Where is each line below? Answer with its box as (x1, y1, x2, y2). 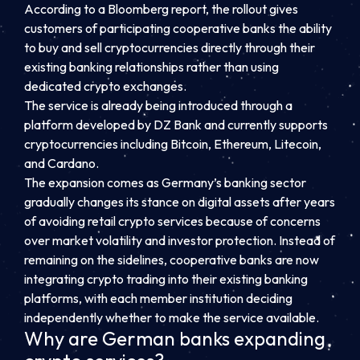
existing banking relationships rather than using (24, 59, 279, 76)
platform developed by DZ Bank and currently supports (24, 117, 328, 133)
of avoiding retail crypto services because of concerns (24, 213, 321, 230)
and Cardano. (24, 155, 99, 172)
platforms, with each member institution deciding (24, 290, 292, 307)
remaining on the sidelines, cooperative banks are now (24, 252, 319, 268)
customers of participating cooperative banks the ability (24, 20, 332, 37)
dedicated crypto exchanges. (24, 78, 186, 95)
